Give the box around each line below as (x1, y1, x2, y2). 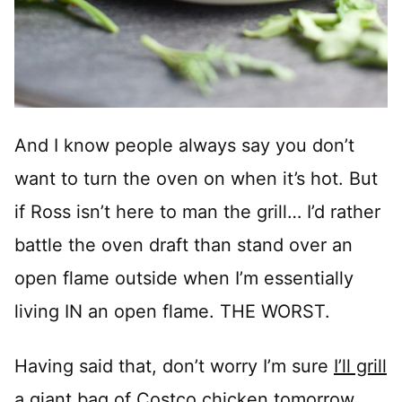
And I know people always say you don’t (14, 134, 354, 156)
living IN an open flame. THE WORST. (14, 300, 330, 322)
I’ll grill (334, 354, 387, 377)
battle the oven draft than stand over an (14, 233, 353, 256)
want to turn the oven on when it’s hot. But (14, 167, 378, 189)
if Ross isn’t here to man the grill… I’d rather (14, 200, 380, 223)
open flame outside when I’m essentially (14, 267, 354, 289)
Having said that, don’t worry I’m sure (14, 354, 334, 377)
